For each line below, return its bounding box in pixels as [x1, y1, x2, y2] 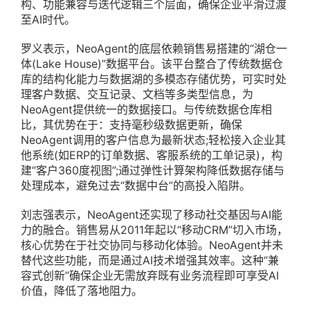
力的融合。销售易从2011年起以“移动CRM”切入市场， [21, 223, 288, 237]
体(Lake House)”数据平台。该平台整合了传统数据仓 [21, 57, 283, 71]
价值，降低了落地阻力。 [21, 284, 143, 298]
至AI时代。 [21, 12, 75, 27]
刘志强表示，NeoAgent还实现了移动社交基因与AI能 [21, 208, 282, 222]
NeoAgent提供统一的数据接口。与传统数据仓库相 [21, 102, 272, 117]
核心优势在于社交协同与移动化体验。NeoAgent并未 [21, 238, 283, 253]
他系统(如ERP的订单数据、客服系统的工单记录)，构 [21, 148, 282, 163]
